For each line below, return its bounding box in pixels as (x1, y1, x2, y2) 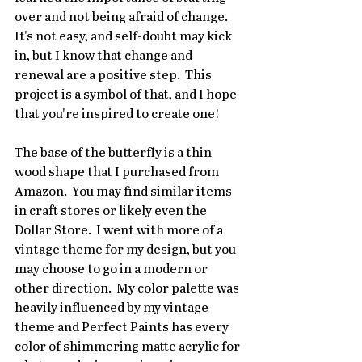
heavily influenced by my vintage (15, 301, 211, 316)
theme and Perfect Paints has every (15, 321, 231, 335)
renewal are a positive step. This (15, 69, 214, 83)
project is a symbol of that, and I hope (15, 88, 239, 103)
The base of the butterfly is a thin (15, 146, 214, 161)
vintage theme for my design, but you (15, 243, 238, 258)
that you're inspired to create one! (15, 107, 220, 122)
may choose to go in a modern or (15, 263, 210, 277)
